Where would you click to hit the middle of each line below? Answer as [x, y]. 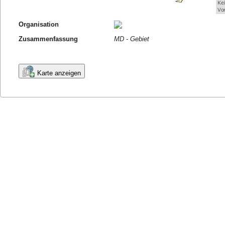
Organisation [39, 24]
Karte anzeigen [59, 73]
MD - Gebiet [132, 39]
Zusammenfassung [48, 39]
